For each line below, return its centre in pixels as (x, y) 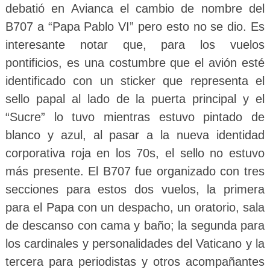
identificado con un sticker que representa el (135, 81)
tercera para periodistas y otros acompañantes (135, 262)
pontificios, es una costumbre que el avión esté (135, 63)
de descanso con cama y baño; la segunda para (135, 226)
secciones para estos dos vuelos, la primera (135, 190)
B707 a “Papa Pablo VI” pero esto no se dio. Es (135, 27)
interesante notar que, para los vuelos (135, 45)
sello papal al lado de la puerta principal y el (135, 99)
